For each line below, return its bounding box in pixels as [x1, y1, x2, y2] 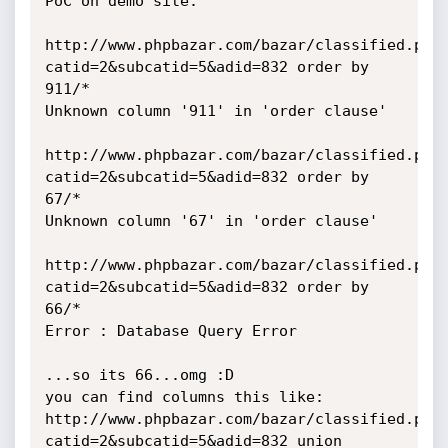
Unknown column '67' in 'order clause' [44, 212, 378, 230]
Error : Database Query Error [44, 322, 297, 340]
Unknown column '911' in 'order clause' [44, 102, 387, 120]
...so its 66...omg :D [44, 366, 234, 384]
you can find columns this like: [44, 388, 324, 406]
